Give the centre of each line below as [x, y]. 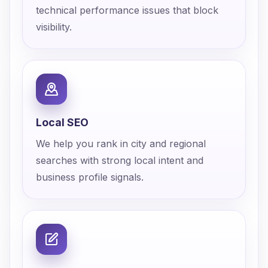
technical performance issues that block [127, 10]
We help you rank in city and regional [121, 144]
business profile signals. [90, 177]
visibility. [54, 27]
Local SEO [62, 122]
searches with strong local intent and [120, 160]
